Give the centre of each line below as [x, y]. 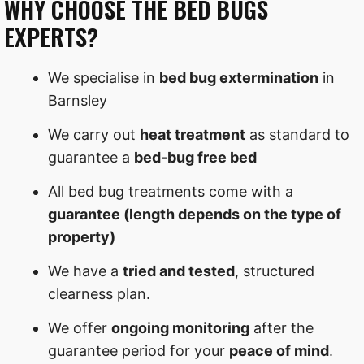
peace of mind [279, 351]
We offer [80, 328]
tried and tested [179, 271]
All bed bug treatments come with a [171, 192]
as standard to [297, 135]
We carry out [94, 135]
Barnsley [78, 101]
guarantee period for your [139, 351]
